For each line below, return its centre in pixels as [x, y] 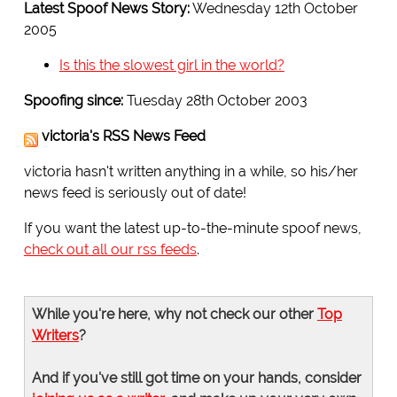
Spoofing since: [73, 101]
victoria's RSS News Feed [123, 136]
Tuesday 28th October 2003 [215, 101]
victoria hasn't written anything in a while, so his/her [191, 172]
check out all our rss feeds [110, 250]
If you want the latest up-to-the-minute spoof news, [192, 229]
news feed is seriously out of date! [135, 193]
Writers [55, 336]
